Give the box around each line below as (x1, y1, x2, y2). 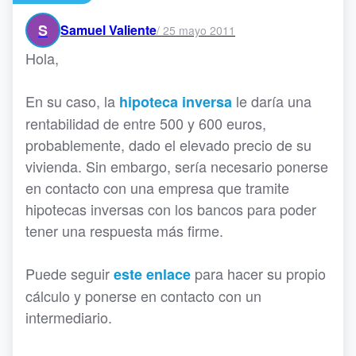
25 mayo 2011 (163, 21, 235, 38)
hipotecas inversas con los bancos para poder (25, 199, 316, 220)
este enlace (114, 264, 191, 285)
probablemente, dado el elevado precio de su (25, 134, 311, 156)
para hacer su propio (191, 263, 326, 284)
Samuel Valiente (60, 21, 157, 40)
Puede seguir (25, 263, 114, 284)
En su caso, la (25, 91, 119, 112)
